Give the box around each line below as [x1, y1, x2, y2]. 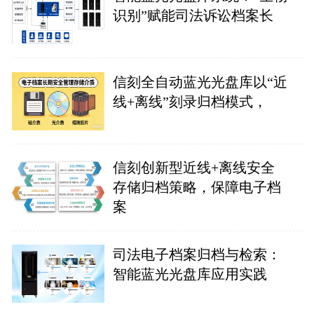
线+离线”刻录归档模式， [112, 93, 267, 109]
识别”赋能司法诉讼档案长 [112, 7, 273, 23]
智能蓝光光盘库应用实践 [112, 266, 267, 282]
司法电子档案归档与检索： [112, 246, 281, 262]
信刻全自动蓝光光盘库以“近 [112, 74, 287, 90]
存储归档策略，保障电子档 [112, 179, 281, 196]
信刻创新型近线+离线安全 [112, 160, 275, 176]
